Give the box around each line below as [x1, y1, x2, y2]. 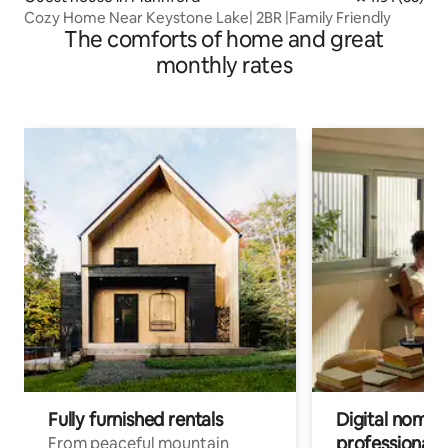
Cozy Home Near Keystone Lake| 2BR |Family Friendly [24, 8, 391, 28]
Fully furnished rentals [48, 408, 223, 432]
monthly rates [155, 51, 293, 81]
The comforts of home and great [64, 25, 384, 55]
